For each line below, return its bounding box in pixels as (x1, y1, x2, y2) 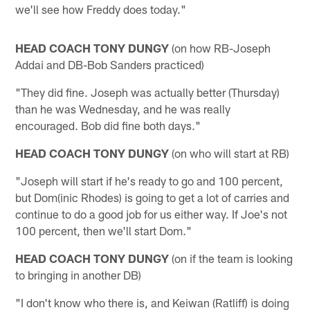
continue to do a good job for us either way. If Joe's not (15, 206, 288, 221)
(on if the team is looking (169, 250, 293, 265)
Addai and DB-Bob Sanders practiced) (15, 57, 205, 71)
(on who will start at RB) (169, 145, 290, 160)
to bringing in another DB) (15, 267, 142, 282)
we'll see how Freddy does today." (15, 1, 187, 16)
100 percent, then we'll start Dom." (15, 223, 192, 237)
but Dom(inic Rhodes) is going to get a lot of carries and (15, 190, 290, 204)
